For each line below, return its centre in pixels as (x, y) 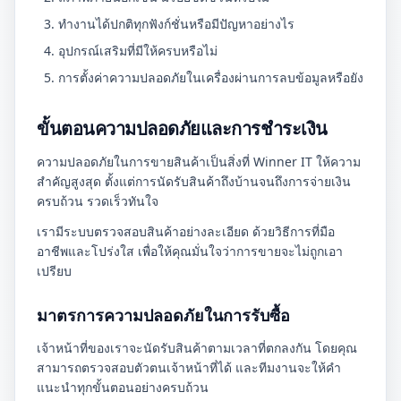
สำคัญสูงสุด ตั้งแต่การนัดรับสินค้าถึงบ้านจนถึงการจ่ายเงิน (194, 181)
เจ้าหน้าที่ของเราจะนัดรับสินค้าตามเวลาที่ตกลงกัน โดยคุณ (197, 348)
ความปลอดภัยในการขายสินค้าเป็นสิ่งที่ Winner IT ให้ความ (199, 162)
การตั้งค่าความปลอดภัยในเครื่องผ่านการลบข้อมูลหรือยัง (211, 77)
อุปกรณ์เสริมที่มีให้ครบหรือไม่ (138, 51)
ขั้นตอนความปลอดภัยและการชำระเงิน (182, 128)
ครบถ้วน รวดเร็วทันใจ (98, 201)
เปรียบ (54, 271)
